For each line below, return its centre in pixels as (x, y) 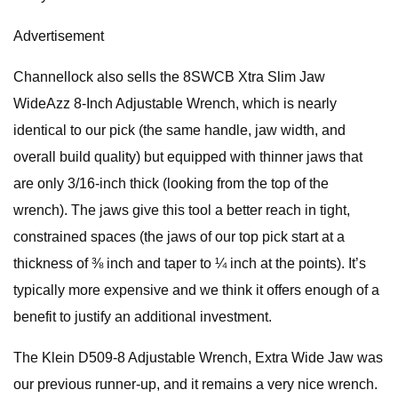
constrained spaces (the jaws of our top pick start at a (179, 237)
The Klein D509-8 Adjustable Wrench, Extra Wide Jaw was (198, 358)
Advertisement (59, 36)
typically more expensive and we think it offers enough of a (196, 290)
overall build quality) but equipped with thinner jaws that (188, 157)
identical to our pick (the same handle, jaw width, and (179, 130)
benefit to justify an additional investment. (143, 317)
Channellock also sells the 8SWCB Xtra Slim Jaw (169, 77)
